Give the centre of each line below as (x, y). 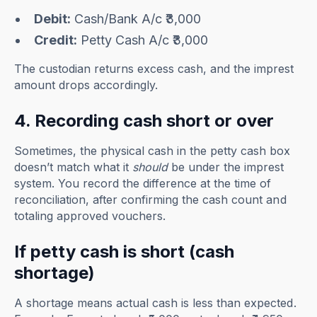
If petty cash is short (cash (125, 252)
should (150, 167)
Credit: (56, 40)
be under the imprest (226, 167)
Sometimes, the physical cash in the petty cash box (152, 151)
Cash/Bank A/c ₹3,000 (136, 19)
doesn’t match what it (74, 167)
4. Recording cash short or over (144, 121)
